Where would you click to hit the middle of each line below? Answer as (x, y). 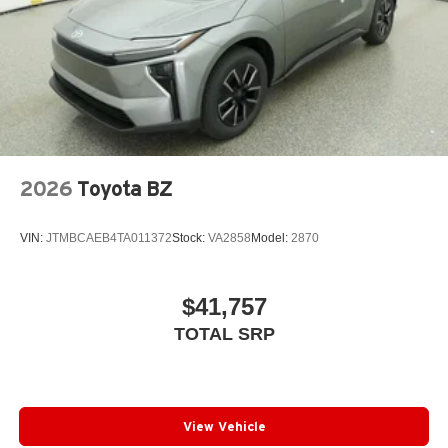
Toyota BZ (124, 188)
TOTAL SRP (224, 334)
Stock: (190, 237)
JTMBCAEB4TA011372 (109, 237)
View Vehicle (224, 426)
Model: (271, 237)
